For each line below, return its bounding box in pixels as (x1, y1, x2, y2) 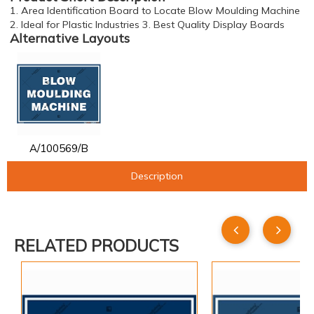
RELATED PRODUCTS (14, 235, 179, 257)
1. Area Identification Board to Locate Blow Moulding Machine (10, 4, 300, 17)
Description (131, 169, 183, 182)
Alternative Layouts (10, 30, 130, 46)
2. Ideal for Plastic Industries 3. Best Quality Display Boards (10, 18, 285, 31)
